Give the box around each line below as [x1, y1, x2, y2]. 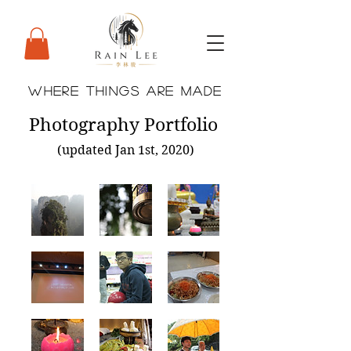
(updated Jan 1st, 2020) [56, 142, 194, 157]
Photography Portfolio [28, 113, 223, 136]
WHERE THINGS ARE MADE [28, 84, 223, 96]
